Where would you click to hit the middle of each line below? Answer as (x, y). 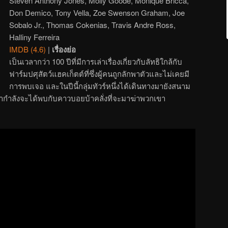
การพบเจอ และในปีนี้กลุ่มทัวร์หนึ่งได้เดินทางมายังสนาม (100, 85)
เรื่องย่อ (64, 49)
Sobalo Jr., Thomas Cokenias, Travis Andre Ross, (93, 24)
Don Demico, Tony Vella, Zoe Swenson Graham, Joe (97, 12)
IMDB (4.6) (28, 49)
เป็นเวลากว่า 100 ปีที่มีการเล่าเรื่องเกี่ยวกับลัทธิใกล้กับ (96, 61)
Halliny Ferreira (35, 37)
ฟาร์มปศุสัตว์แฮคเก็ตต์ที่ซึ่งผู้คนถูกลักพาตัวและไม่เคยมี (99, 73)
